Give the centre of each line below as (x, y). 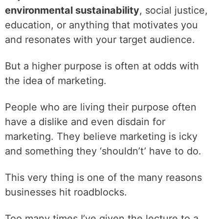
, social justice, (174, 10)
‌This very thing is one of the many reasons (103, 177)
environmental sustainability (72, 10)
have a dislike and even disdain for (85, 122)
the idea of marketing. (56, 81)
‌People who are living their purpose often (101, 107)
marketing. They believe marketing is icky (101, 136)
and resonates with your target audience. (100, 40)
